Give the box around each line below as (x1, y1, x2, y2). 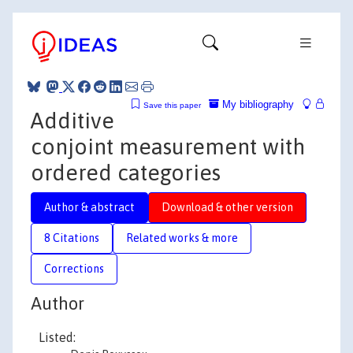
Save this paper (143, 100, 201, 110)
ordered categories (31, 159, 221, 185)
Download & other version (162, 200, 293, 214)
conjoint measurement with (31, 133, 305, 159)
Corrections (44, 262, 104, 275)
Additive (31, 107, 114, 133)
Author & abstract (44, 200, 135, 214)
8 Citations (44, 231, 99, 244)
